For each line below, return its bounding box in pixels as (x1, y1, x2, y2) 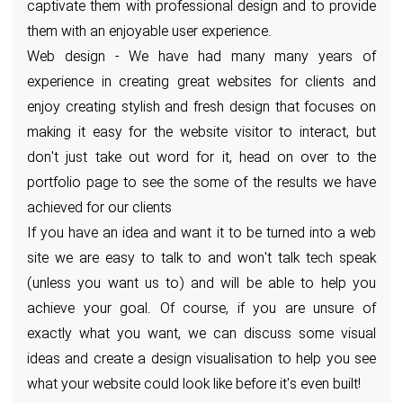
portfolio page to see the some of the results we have (27, 173, 376, 195)
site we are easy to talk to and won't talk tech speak (27, 248, 376, 271)
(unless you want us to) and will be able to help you (27, 273, 376, 296)
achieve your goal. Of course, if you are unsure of (27, 299, 376, 321)
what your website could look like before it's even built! (27, 374, 361, 397)
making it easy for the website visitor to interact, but (27, 122, 376, 145)
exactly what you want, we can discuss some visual (27, 324, 376, 346)
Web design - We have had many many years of (27, 47, 376, 69)
